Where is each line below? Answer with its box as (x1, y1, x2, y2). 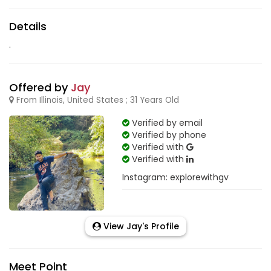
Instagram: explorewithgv (122, 171, 229, 183)
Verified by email (129, 117, 203, 129)
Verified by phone (129, 129, 206, 141)
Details (9, 19, 47, 34)
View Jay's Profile (100, 220, 179, 232)
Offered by (9, 80, 71, 95)
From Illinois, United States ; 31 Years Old (14, 94, 179, 106)
